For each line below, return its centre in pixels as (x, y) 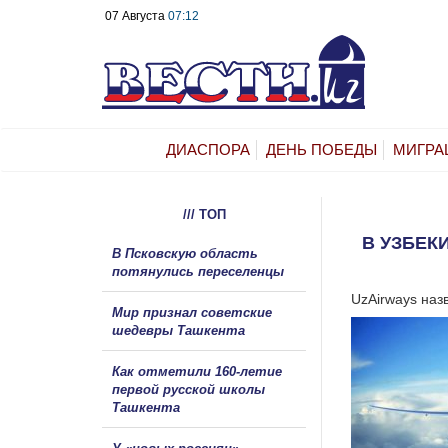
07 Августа (136, 16)
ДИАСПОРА (208, 149)
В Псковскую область (185, 253)
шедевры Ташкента (178, 330)
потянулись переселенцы (200, 271)
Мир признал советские (192, 312)
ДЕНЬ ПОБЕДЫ (321, 149)
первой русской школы (188, 389)
